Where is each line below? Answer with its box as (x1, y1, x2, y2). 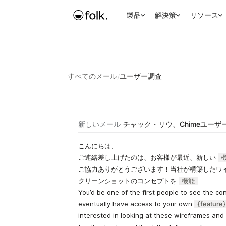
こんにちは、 (78, 142, 118, 150)
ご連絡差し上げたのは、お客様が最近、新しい (78, 153, 218, 161)
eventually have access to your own (78, 200, 195, 208)
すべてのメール (68, 72, 118, 80)
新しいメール (78, 119, 121, 128)
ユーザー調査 (120, 72, 162, 80)
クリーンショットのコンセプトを (78, 177, 179, 185)
